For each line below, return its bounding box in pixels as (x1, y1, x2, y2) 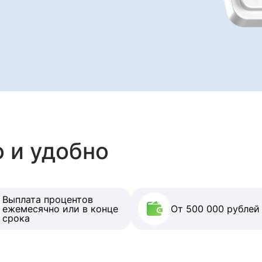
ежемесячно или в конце (2, 203, 118, 215)
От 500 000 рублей (171, 203, 260, 215)
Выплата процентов (2, 194, 93, 205)
